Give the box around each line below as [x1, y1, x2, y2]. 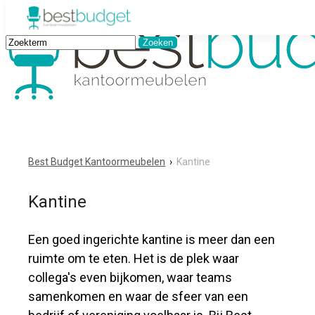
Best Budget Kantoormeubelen [28, 156, 166, 167]
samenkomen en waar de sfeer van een [28, 289, 249, 304]
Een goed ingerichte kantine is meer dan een [28, 232, 276, 247]
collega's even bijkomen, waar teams [28, 270, 233, 285]
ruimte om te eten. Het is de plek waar [28, 251, 240, 266]
